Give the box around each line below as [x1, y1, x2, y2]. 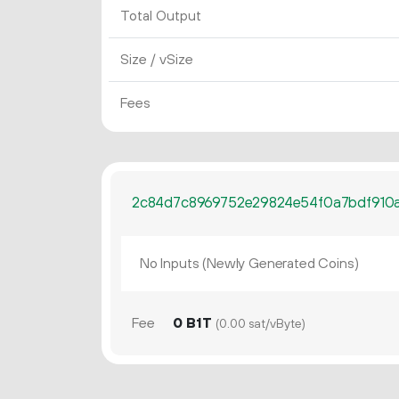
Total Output [119, 7, 201, 25]
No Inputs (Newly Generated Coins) [139, 255, 359, 273]
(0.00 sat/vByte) [216, 316, 305, 333]
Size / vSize [119, 51, 193, 69]
